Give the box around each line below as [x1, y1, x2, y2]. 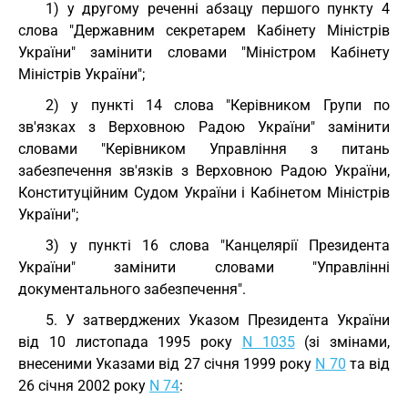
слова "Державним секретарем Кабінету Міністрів [18, 22, 390, 39]
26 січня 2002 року [18, 377, 149, 394]
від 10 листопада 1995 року [18, 333, 242, 351]
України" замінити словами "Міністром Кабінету [18, 44, 390, 61]
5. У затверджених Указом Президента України [46, 311, 390, 329]
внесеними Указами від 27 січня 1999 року [18, 355, 316, 372]
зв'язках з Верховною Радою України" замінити [18, 118, 390, 136]
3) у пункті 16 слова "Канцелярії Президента [46, 237, 390, 254]
